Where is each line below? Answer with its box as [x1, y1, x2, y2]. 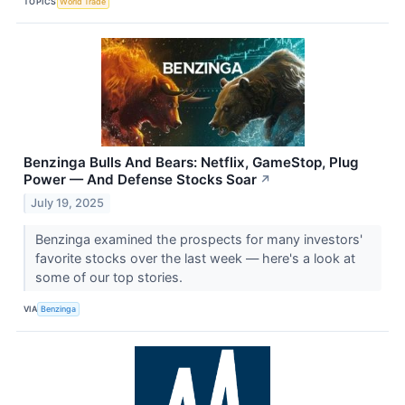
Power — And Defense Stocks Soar [24, 171, 257, 189]
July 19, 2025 [31, 195, 105, 210]
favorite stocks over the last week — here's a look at [34, 250, 355, 266]
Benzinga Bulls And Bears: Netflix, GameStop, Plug [24, 154, 359, 172]
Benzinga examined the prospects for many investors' [34, 231, 363, 247]
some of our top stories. [34, 268, 186, 285]
